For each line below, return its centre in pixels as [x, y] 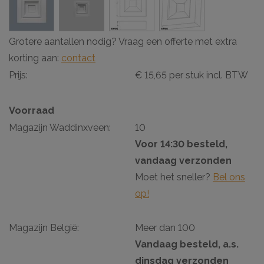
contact [78, 58]
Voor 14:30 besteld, [181, 144]
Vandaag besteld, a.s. [187, 244]
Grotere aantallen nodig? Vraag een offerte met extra [123, 41]
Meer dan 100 [165, 227]
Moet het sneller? [174, 177]
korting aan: [35, 58]
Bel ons [229, 177]
